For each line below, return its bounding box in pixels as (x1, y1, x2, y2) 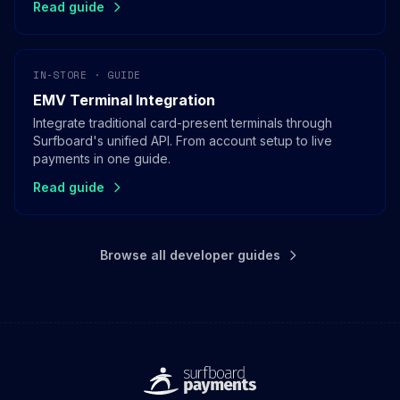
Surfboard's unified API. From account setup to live (33, 133, 332, 149)
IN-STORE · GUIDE (33, 67, 141, 83)
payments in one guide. (33, 151, 171, 167)
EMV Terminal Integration (33, 91, 215, 110)
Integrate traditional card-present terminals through (33, 115, 332, 131)
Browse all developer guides (100, 247, 280, 263)
